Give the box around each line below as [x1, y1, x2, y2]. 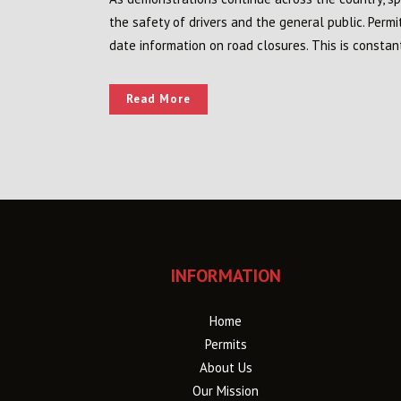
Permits [204, 336, 247, 353]
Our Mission [192, 382, 259, 399]
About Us [199, 359, 252, 376]
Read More [126, 91, 191, 107]
